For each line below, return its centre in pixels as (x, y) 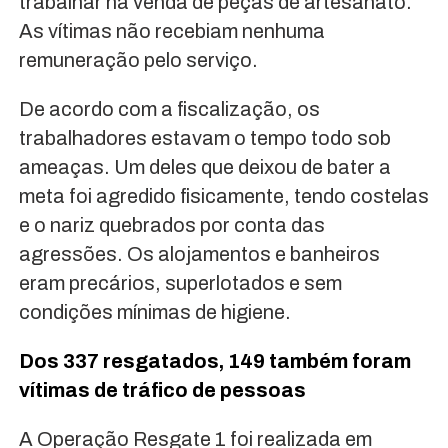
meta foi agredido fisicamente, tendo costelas (223, 196)
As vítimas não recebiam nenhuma (171, 31)
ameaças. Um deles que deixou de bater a (204, 167)
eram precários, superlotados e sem (180, 283)
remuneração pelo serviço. (138, 60)
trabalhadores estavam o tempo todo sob (204, 138)
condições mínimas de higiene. (154, 312)
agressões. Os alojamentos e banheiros (199, 254)
